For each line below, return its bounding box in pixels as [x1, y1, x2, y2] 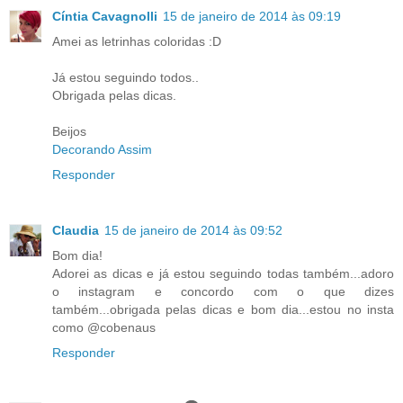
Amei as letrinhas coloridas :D [52, 34, 221, 49]
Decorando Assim [52, 142, 152, 157]
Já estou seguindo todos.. [52, 70, 199, 85]
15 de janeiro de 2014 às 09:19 [163, 9, 341, 24]
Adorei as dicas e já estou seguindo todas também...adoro [52, 266, 394, 282]
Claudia [52, 223, 99, 238]
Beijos [52, 124, 86, 139]
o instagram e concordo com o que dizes [52, 284, 394, 300]
